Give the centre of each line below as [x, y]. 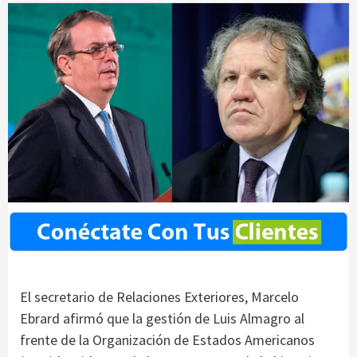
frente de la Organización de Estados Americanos [167, 339]
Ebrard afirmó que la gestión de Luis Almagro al [162, 318]
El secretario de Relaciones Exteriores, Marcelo [159, 296]
